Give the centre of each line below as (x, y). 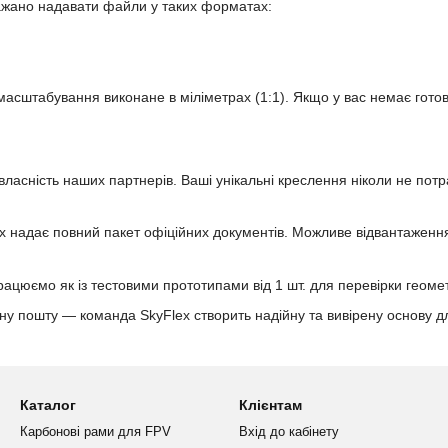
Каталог (48, 405)
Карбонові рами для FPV (95, 432)
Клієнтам (270, 405)
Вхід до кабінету (289, 432)
